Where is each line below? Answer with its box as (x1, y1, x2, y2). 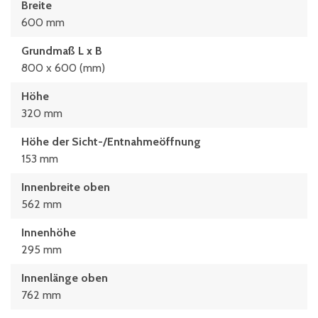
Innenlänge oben (21, 271, 108, 285)
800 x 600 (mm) (21, 61, 105, 75)
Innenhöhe (21, 226, 76, 239)
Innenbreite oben (21, 180, 110, 194)
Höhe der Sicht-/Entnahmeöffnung (21, 135, 201, 148)
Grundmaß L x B (21, 44, 102, 57)
